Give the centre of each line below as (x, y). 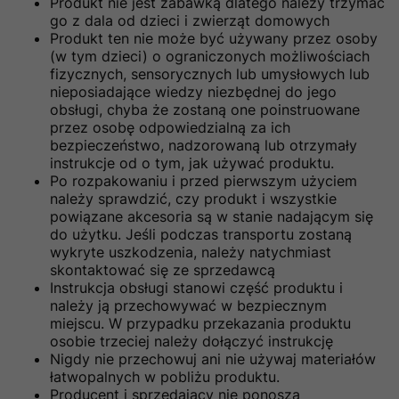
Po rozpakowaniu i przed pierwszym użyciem (204, 180)
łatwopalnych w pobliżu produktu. (165, 376)
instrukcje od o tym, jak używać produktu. (192, 163)
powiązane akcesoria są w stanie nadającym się (212, 216)
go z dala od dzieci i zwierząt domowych (190, 20)
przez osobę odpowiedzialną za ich (170, 127)
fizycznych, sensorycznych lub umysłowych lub (210, 73)
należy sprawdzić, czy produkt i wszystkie (193, 198)
